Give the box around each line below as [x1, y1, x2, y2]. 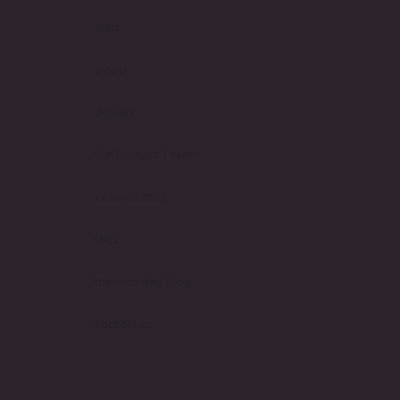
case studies [95, 190, 168, 204]
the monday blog [95, 275, 192, 288]
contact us [95, 318, 154, 330]
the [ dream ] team [95, 148, 200, 162]
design [95, 105, 134, 119]
